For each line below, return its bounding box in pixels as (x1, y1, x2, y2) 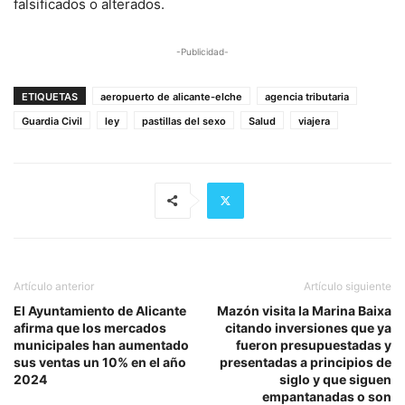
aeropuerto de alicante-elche (100, 89, 242, 103)
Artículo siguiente (304, 278, 391, 293)
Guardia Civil (22, 114, 82, 127)
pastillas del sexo (142, 114, 226, 127)
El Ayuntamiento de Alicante (14, 302, 186, 318)
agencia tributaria (265, 89, 349, 103)
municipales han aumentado (14, 336, 189, 353)
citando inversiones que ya (225, 319, 391, 335)
